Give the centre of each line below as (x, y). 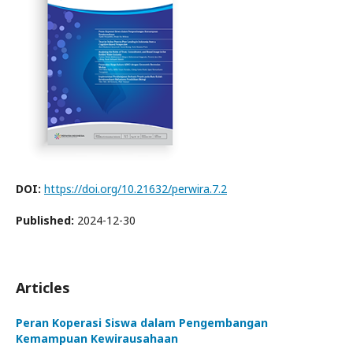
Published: (46, 221)
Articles (43, 288)
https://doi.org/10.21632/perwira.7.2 (136, 189)
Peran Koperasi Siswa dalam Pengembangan (142, 323)
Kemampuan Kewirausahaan (97, 339)
